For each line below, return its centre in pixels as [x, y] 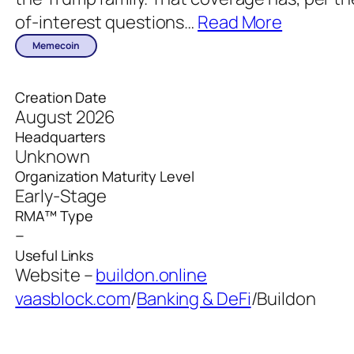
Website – [56, 275]
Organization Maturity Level [105, 177]
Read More [240, 23]
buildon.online [151, 275]
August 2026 [66, 117]
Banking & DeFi [194, 299]
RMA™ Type [54, 216]
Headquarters [60, 137]
